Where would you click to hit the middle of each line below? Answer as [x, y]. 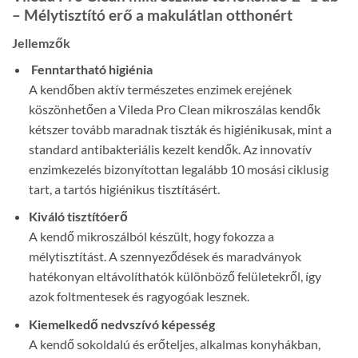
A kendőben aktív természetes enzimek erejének [160, 89]
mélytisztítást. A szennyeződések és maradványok [165, 257]
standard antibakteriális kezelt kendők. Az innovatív [170, 149]
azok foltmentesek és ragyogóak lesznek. [139, 296]
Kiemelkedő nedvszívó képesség [121, 324]
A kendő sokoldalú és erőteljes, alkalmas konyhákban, [174, 344]
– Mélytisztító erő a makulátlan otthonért [152, 14]
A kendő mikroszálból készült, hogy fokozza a [151, 237]
